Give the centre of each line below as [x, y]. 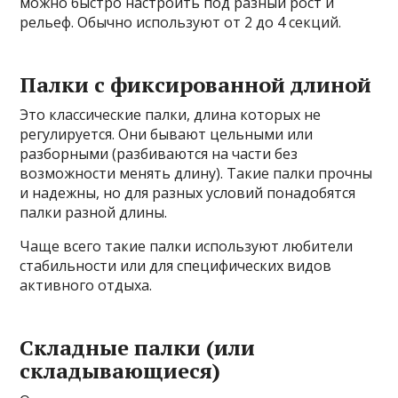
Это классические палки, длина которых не [171, 115]
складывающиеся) [120, 371]
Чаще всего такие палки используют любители [187, 247]
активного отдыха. [86, 286]
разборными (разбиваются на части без [159, 154]
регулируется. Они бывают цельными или [167, 135]
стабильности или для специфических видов [176, 266]
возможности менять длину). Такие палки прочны [196, 174]
